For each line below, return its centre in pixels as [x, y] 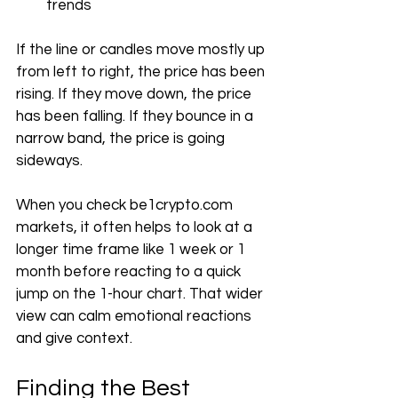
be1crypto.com [181, 205]
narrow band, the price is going [122, 139]
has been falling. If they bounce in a [136, 116]
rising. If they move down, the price [135, 94]
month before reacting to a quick [130, 272]
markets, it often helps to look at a [136, 227]
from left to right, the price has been [142, 72]
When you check [73, 205]
